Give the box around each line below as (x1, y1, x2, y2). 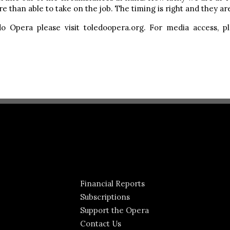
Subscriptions (80, 192, 130, 202)
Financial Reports (80, 179, 145, 188)
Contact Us (80, 219, 121, 228)
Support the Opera (80, 205, 149, 215)
